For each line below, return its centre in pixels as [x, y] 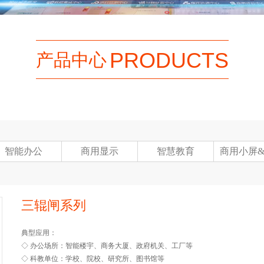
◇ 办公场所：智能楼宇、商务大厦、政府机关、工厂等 [107, 246]
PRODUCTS [169, 60]
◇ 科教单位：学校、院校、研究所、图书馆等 [93, 259]
